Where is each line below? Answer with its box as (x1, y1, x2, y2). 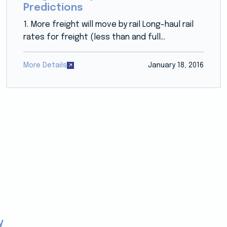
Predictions (23, 2, 83, 13)
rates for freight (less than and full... (23, 32, 165, 42)
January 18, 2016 (148, 61, 204, 69)
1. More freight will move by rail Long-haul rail (23, 20, 194, 29)
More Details (23, 61, 67, 69)
